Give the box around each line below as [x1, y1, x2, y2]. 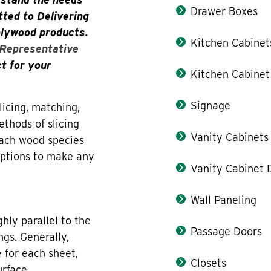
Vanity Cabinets [191, 130, 269, 143]
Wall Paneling [191, 193, 257, 206]
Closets [191, 256, 227, 269]
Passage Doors [191, 224, 263, 238]
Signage [191, 99, 231, 112]
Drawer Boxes [191, 4, 258, 18]
